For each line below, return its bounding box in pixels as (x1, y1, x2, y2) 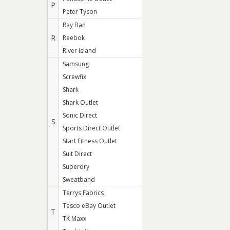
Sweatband (63, 175, 95, 184)
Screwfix (63, 72, 86, 81)
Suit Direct (63, 149, 92, 158)
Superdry (63, 162, 89, 171)
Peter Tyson (63, 7, 97, 16)
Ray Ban (63, 21, 86, 29)
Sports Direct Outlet (63, 124, 120, 132)
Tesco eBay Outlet (63, 201, 116, 210)
